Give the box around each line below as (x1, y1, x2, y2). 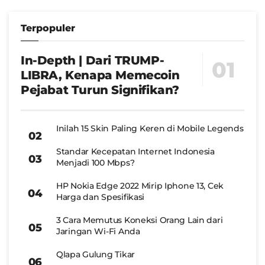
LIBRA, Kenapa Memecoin (21, 68, 180, 82)
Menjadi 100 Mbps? (56, 157, 135, 168)
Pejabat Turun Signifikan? (21, 83, 180, 97)
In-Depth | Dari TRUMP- (21, 53, 164, 67)
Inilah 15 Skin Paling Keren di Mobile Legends (56, 123, 244, 134)
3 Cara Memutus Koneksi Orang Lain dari (56, 215, 223, 225)
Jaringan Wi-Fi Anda (56, 226, 140, 237)
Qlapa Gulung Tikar (56, 249, 135, 260)
